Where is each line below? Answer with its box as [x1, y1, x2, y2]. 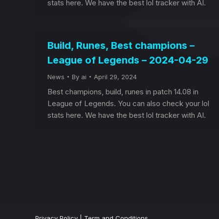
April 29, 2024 [94, 73, 137, 81]
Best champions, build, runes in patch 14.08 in [47, 87, 198, 96]
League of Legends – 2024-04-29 [47, 54, 208, 66]
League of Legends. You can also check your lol [47, 99, 209, 108]
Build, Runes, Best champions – [47, 40, 195, 51]
